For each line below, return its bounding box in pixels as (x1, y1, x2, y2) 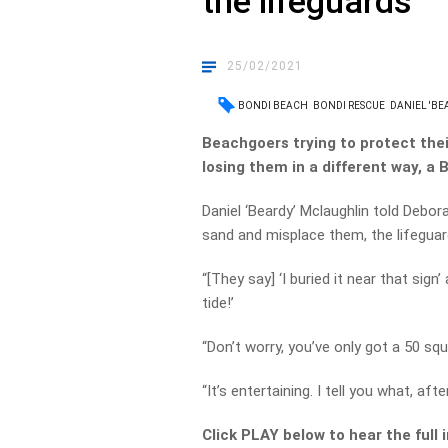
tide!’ (202, 294, 235, 312)
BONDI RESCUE (313, 100, 386, 111)
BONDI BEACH (238, 100, 309, 111)
